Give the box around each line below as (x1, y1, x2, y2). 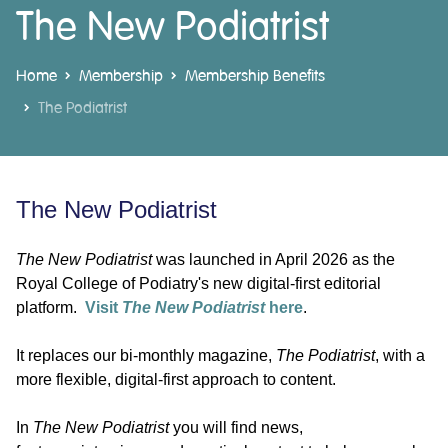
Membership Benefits (185, 67, 325, 84)
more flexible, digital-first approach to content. (16, 370, 340, 388)
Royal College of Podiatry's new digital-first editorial (16, 274, 381, 292)
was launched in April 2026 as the (152, 250, 395, 268)
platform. (16, 298, 85, 316)
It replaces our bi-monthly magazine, (16, 346, 276, 364)
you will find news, (169, 418, 303, 436)
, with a (375, 346, 425, 364)
